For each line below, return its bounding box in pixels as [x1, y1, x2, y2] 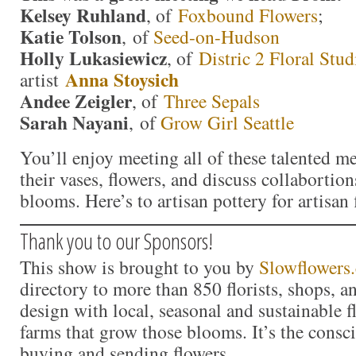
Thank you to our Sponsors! [20, 226, 213, 257]
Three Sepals [164, 87, 260, 114]
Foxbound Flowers [178, 2, 318, 28]
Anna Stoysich [65, 65, 179, 93]
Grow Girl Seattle [161, 109, 294, 135]
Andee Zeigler [20, 87, 132, 114]
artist [20, 66, 65, 92]
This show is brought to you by [20, 254, 259, 281]
